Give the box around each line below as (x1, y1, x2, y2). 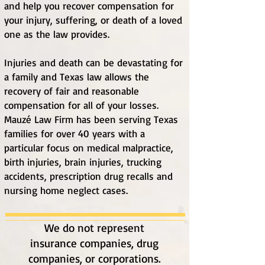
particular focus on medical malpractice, (4, 141, 173, 154)
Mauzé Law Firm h (4, 113, 82, 125)
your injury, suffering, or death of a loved (4, 14, 182, 26)
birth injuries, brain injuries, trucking (4, 156, 161, 168)
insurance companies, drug (30, 236, 159, 250)
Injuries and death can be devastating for (4, 56, 183, 69)
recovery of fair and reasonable (4, 85, 139, 97)
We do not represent (44, 221, 144, 235)
